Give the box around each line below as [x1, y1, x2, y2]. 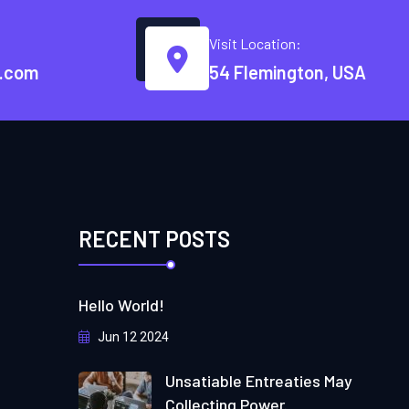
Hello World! [79, 294, 164, 315]
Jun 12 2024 [95, 329, 169, 344]
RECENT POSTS [79, 225, 230, 252]
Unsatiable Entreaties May [165, 370, 352, 391]
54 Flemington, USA [209, 60, 366, 83]
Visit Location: [209, 34, 301, 52]
